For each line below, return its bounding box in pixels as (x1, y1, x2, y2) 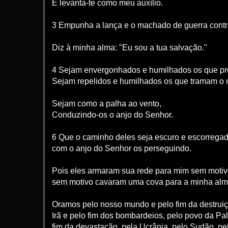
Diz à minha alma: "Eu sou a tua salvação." (52, 43, 207, 52)
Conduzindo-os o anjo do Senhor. (52, 110, 173, 119)
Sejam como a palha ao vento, (52, 99, 161, 108)
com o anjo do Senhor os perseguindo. (52, 144, 191, 153)
